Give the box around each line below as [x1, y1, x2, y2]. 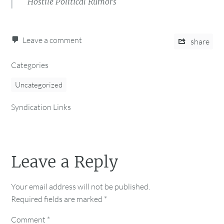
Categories [11, 59, 49, 70]
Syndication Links [11, 101, 71, 112]
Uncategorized [15, 79, 63, 89]
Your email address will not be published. [11, 181, 150, 192]
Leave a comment [22, 34, 82, 45]
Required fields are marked [11, 194, 104, 204]
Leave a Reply [11, 152, 118, 172]
